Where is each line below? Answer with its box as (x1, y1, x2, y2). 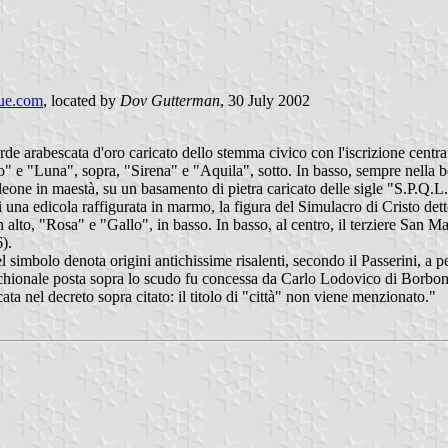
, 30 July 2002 (220, 91, 310, 109)
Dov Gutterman (120, 91, 220, 109)
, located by (43, 91, 120, 109)
